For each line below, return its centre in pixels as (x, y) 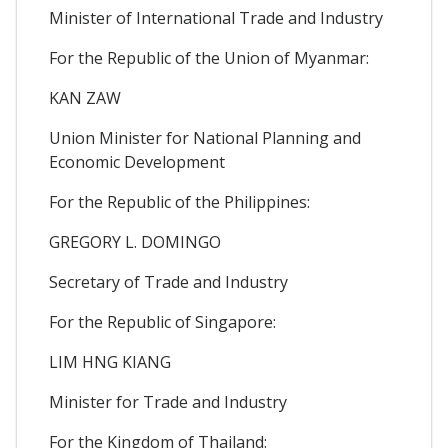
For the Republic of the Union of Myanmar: (209, 57)
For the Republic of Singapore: (162, 321)
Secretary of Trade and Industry (168, 281)
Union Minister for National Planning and (205, 137)
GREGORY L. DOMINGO (135, 241)
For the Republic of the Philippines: (179, 201)
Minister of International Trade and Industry (216, 17)
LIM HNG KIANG (110, 361)
